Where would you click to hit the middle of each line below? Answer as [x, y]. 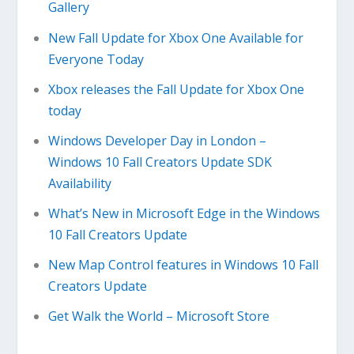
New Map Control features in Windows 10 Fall [183, 265]
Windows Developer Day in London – [157, 140]
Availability [79, 183]
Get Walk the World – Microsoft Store [158, 316]
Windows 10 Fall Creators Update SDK [160, 162]
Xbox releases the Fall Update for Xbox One [176, 89]
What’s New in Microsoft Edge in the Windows [184, 214]
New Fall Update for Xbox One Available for [175, 38]
